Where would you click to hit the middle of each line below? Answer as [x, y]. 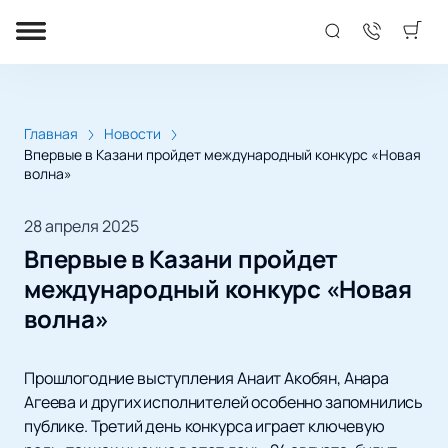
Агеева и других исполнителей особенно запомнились [224, 402]
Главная [51, 133]
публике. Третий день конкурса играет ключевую [204, 426]
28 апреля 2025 [81, 226]
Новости [132, 133]
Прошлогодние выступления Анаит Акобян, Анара [206, 378]
